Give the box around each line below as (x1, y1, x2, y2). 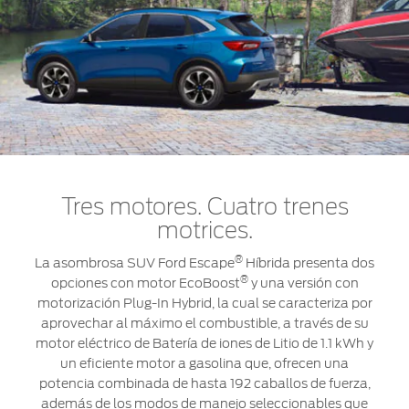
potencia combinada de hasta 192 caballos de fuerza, (38, 375, 371, 391)
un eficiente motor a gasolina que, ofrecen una (60, 355, 349, 371)
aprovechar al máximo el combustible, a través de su (40, 315, 369, 330)
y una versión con (247, 275, 359, 290)
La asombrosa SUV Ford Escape (35, 255, 235, 270)
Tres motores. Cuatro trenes (60, 196, 349, 219)
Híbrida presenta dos (243, 255, 374, 270)
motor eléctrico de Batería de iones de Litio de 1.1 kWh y (36, 335, 373, 351)
